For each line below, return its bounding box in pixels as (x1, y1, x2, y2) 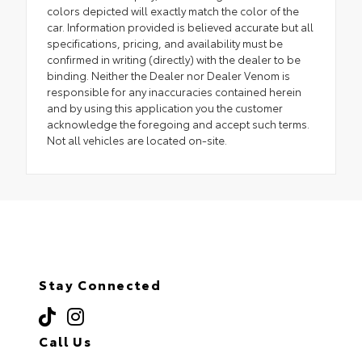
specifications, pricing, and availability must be (47, 35, 283, 50)
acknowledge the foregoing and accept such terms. (47, 116, 309, 131)
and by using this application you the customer (47, 99, 283, 115)
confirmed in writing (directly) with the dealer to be (47, 51, 301, 66)
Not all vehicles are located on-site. (47, 132, 227, 147)
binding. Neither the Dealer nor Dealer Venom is (47, 67, 290, 82)
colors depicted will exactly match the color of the (47, 2, 299, 18)
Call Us (39, 330, 92, 350)
